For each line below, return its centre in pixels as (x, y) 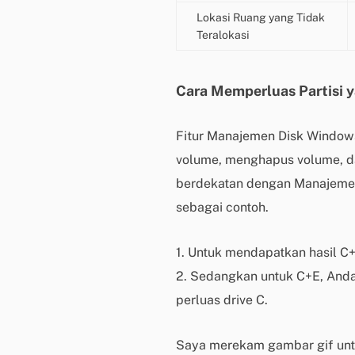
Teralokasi (223, 35)
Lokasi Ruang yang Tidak (261, 17)
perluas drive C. (222, 300)
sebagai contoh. (222, 207)
